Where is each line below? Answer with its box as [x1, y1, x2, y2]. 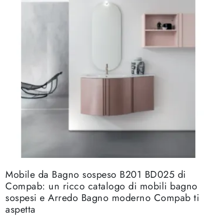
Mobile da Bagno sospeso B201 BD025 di [5, 167, 186, 182]
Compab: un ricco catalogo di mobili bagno [5, 179, 198, 193]
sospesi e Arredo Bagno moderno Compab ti [5, 190, 200, 205]
